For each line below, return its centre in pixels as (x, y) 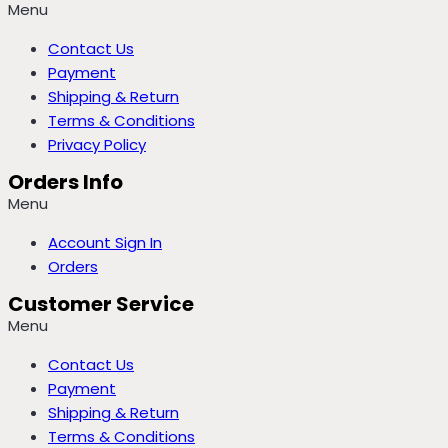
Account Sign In (105, 243)
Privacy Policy (97, 145)
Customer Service (101, 304)
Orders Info (65, 182)
